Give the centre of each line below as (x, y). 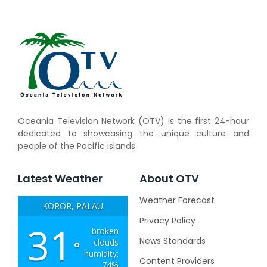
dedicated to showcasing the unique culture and (133, 134)
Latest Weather (60, 178)
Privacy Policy (167, 220)
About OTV (169, 178)
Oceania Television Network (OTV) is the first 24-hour (133, 121)
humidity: (101, 253)
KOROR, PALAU (73, 206)
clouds (106, 242)
